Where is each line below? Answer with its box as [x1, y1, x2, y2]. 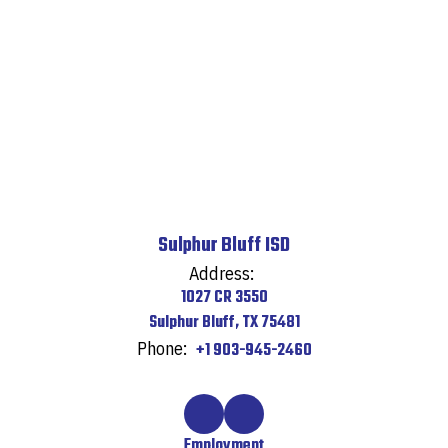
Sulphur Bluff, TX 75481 [148, 309, 300, 336]
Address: [189, 261, 254, 285]
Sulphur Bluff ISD [158, 229, 290, 261]
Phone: [136, 336, 187, 360]
